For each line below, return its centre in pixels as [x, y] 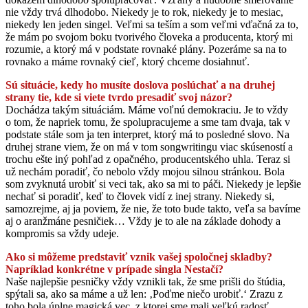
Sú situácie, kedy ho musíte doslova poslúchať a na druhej [140, 85]
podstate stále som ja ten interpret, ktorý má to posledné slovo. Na [147, 134]
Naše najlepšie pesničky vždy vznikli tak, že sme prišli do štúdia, [145, 281]
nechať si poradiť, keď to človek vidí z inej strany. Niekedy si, [140, 196]
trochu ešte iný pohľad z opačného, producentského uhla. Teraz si [148, 159]
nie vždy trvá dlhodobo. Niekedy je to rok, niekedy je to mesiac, [144, 12]
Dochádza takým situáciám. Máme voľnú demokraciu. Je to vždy [147, 109]
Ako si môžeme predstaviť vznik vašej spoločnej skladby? [139, 256]
